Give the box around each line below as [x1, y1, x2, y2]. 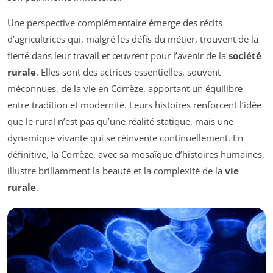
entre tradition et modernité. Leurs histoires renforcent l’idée [7, 99, 261, 112]
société [229, 49, 261, 62]
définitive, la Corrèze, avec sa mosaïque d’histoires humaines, [7, 148, 264, 161]
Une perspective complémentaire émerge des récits [7, 16, 222, 29]
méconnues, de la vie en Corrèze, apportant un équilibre [7, 82, 243, 95]
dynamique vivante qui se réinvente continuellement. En [7, 132, 243, 144]
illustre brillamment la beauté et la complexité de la [7, 165, 225, 177]
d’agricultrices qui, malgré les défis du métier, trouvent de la [7, 33, 258, 46]
